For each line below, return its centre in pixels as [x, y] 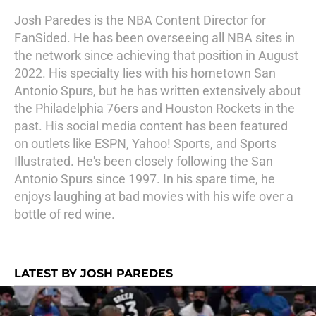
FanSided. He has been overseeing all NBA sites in [154, 38]
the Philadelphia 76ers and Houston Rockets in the [154, 108]
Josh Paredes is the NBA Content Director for [140, 20]
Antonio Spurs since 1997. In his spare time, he [145, 179]
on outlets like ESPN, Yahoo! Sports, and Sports [145, 144]
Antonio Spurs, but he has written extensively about [158, 91]
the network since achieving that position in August [156, 55]
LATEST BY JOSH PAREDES [93, 273]
